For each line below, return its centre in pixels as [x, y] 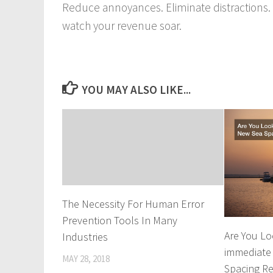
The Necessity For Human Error [133, 204]
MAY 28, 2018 [86, 259]
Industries [85, 237]
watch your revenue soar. [122, 26]
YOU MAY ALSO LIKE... [136, 90]
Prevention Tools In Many [120, 221]
